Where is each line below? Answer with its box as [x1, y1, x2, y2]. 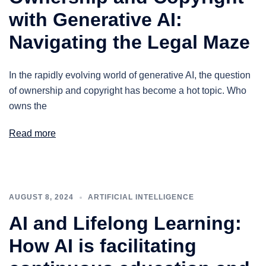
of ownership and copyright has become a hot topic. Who [9, 85, 246, 96]
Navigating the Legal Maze [9, 31, 250, 53]
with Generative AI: [9, 9, 182, 30]
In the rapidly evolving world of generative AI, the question [9, 70, 251, 80]
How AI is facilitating [9, 235, 197, 256]
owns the [9, 101, 47, 111]
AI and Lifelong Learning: [9, 213, 242, 234]
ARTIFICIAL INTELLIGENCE [88, 193, 194, 201]
